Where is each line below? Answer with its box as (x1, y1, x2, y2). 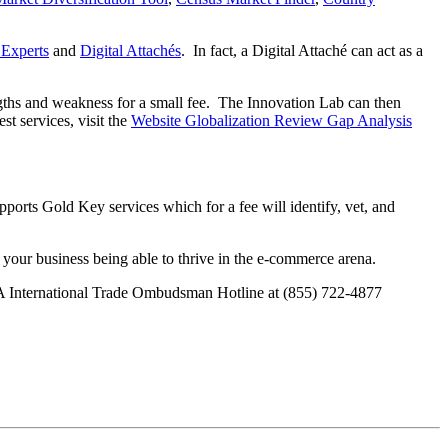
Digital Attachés (80, 41, 181, 59)
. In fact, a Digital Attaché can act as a (181, 41, 423, 59)
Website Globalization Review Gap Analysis (131, 111, 412, 129)
